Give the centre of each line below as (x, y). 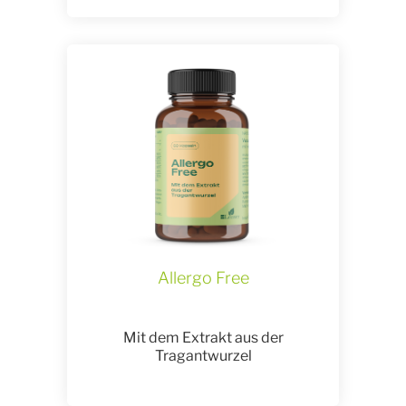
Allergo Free (203, 277)
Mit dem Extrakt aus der (203, 337)
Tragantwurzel (203, 355)
